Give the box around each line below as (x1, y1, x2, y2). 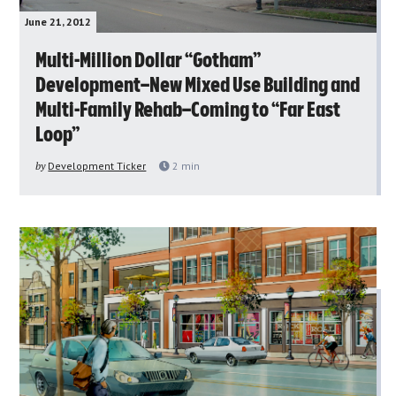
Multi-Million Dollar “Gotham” (35, 49, 262, 72)
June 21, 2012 (25, 14, 92, 28)
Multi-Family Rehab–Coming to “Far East (35, 99, 341, 121)
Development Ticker (48, 158, 147, 172)
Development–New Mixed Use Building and (35, 74, 361, 96)
